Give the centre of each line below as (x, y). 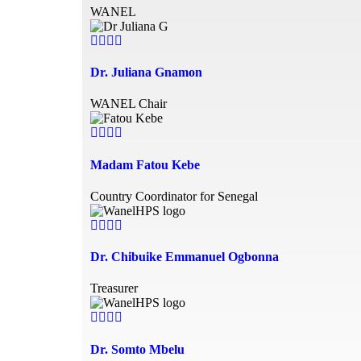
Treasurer (114, 288)
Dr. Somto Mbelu (137, 349)
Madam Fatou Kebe (145, 164)
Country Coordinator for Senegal (174, 196)
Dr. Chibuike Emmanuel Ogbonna (185, 257)
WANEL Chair (129, 104)
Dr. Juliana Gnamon (146, 73)
